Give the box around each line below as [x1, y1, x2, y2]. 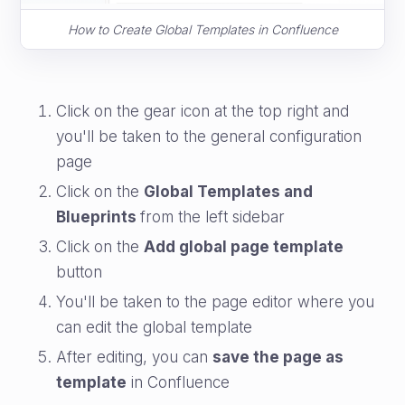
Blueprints [56, 208, 141, 226]
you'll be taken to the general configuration [56, 127, 363, 146]
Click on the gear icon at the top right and [56, 102, 350, 120]
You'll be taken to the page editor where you [56, 293, 375, 311]
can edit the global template [56, 318, 253, 336]
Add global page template [144, 238, 344, 256]
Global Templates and [144, 183, 314, 201]
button [56, 263, 103, 281]
